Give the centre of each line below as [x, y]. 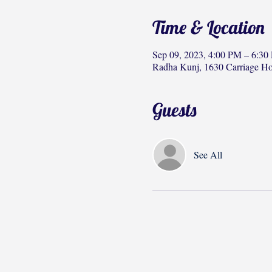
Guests [174, 110]
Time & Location [208, 27]
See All [208, 155]
